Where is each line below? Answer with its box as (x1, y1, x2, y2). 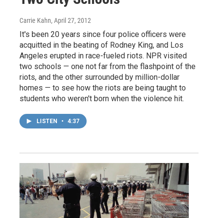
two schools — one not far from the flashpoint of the (19, 62, 196, 72)
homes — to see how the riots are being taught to (19, 83, 186, 93)
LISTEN (36, 118, 59, 125)
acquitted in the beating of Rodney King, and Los (19, 40, 183, 50)
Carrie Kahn (19, 17, 51, 25)
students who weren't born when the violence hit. (19, 94, 184, 104)
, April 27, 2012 (51, 17, 91, 25)
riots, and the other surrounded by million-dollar (19, 73, 180, 82)
